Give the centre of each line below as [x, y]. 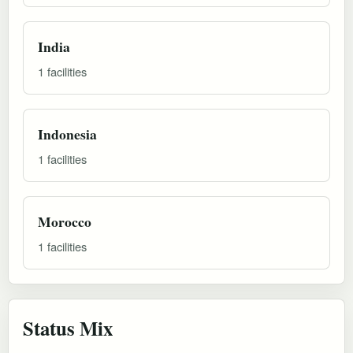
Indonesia [67, 134]
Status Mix [68, 327]
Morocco [65, 221]
